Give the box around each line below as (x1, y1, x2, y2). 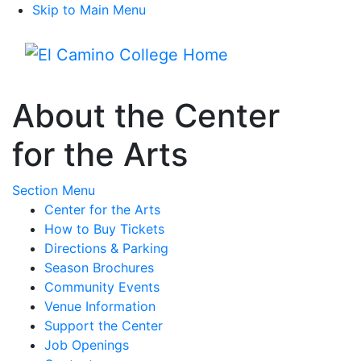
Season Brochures (44, 259, 154, 276)
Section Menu (12, 182, 95, 198)
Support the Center (44, 317, 163, 334)
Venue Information (44, 298, 156, 314)
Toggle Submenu (94, 181, 197, 197)
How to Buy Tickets (44, 221, 164, 237)
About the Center (12, 96, 280, 135)
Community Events (44, 279, 160, 295)
